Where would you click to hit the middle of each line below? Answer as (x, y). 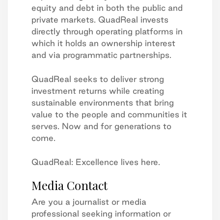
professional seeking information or (101, 213)
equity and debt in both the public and (107, 7)
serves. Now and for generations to (101, 126)
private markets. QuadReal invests (100, 19)
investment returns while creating (98, 90)
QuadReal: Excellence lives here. (96, 162)
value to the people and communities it (109, 114)
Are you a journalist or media (89, 201)
